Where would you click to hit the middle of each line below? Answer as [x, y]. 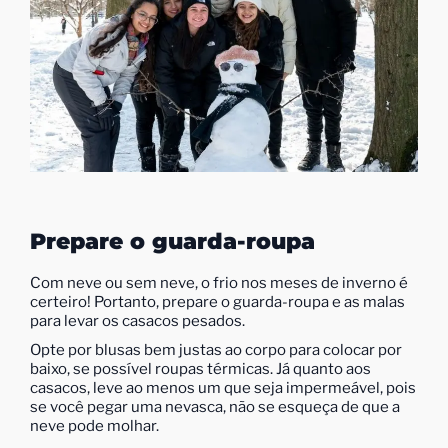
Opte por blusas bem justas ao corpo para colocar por [216, 349]
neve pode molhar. [94, 425]
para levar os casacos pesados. [137, 320]
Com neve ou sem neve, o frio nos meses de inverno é [219, 282]
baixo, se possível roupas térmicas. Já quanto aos [200, 368]
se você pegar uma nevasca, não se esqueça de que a [215, 406]
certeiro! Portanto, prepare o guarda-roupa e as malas [217, 301]
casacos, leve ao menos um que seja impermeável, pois [223, 387]
